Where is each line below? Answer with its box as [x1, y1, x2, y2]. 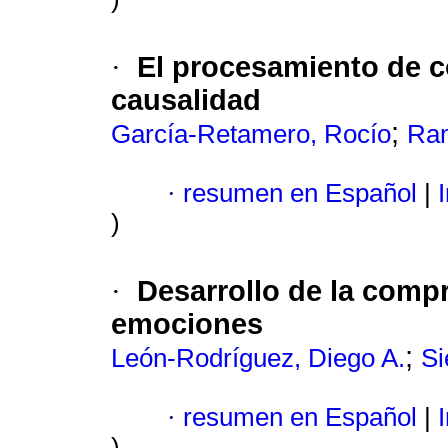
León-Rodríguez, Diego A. [111, 344, 405, 373]
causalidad [111, 84, 261, 117]
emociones [111, 308, 263, 341]
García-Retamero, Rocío [111, 120, 391, 149]
